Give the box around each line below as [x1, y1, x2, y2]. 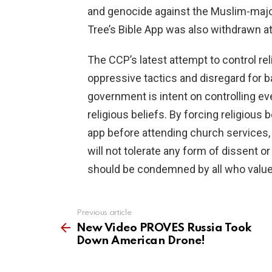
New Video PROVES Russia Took [76, 222, 252, 234]
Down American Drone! [76, 235, 205, 247]
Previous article [76, 209, 132, 217]
